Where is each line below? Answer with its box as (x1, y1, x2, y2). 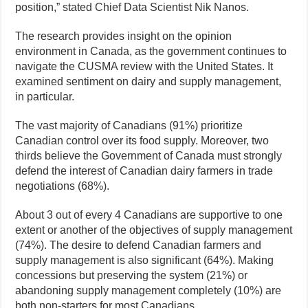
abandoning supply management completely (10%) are (15, 285, 282, 297)
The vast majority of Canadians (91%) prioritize (15, 120, 243, 132)
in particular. (15, 91, 75, 103)
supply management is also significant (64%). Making (15, 254, 274, 267)
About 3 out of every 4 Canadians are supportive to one (15, 209, 283, 221)
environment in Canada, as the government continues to (15, 45, 287, 58)
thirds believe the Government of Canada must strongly (15, 150, 283, 162)
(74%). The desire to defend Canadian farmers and (15, 239, 262, 252)
